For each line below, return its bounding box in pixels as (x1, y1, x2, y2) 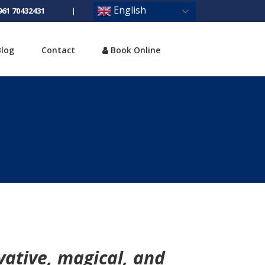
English (111, 3, 146, 17)
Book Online (108, 44, 160, 56)
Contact (41, 44, 75, 56)
